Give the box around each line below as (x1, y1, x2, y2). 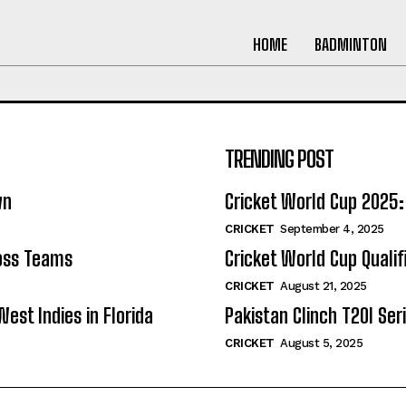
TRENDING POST (225, 146, 333, 172)
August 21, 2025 (280, 279, 367, 293)
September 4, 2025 (280, 222, 384, 236)
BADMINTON (314, 34, 387, 54)
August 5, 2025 (280, 336, 362, 350)
